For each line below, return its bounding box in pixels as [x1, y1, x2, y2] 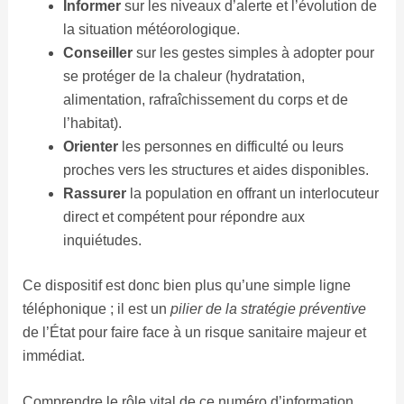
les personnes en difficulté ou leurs [117, 138, 344, 154]
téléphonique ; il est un [22, 300, 170, 317]
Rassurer [62, 185, 126, 201]
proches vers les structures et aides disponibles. [62, 161, 369, 178]
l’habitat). [62, 115, 122, 131]
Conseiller [62, 44, 133, 60]
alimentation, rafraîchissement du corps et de [62, 91, 348, 107]
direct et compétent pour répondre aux [62, 208, 305, 225]
